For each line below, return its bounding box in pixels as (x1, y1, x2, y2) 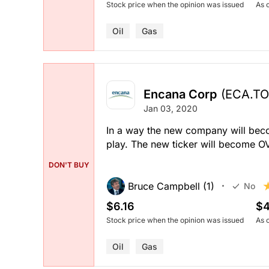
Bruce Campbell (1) (128, 180, 214, 192)
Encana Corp (144, 86, 217, 101)
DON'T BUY (48, 160, 89, 169)
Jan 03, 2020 (144, 103, 198, 113)
